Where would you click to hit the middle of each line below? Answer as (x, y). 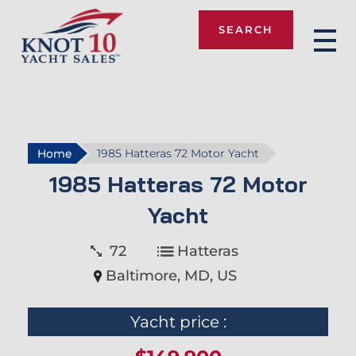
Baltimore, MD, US (171, 275)
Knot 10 (43, 77)
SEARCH (246, 29)
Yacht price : (178, 321)
